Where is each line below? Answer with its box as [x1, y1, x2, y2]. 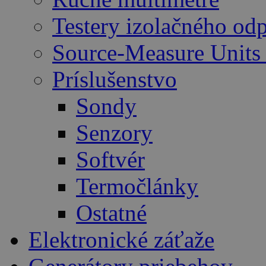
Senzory [76, 120, 153, 146]
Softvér [76, 147, 145, 173]
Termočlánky [76, 173, 198, 199]
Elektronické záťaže [28, 227, 214, 253]
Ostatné [76, 200, 147, 226]
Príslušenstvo [52, 66, 177, 93]
